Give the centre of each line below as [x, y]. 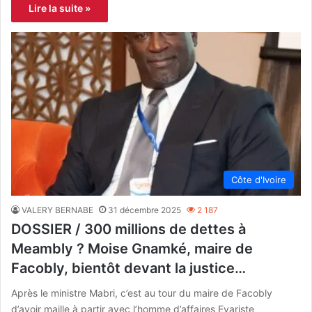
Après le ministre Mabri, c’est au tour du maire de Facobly [142, 292]
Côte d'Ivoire [259, 179]
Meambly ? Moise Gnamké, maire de [132, 248]
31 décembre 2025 [145, 210]
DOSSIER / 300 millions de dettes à [128, 229]
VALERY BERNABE [57, 210]
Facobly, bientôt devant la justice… [128, 268]
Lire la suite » [60, 8]
